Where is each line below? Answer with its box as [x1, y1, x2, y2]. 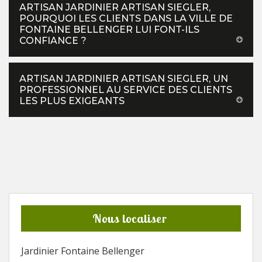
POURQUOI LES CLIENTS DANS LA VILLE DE [19, 13, 233, 24]
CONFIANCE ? [19, 35, 87, 46]
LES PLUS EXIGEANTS [19, 95, 125, 106]
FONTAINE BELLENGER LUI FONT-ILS [19, 24, 199, 35]
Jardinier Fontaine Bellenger [21, 244, 144, 257]
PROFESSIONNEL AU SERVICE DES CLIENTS [19, 84, 232, 95]
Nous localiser [92, 211, 167, 226]
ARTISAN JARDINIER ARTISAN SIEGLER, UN [19, 73, 228, 84]
